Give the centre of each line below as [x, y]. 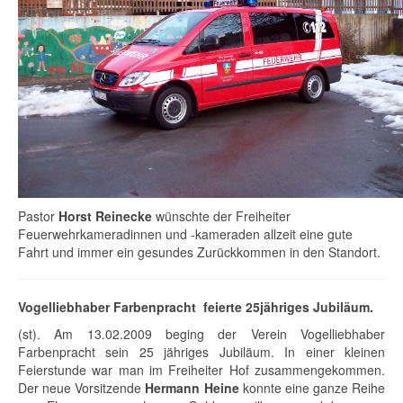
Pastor [38, 216]
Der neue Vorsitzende [82, 388]
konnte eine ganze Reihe [312, 388]
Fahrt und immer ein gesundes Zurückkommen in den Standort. [199, 252]
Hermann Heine [192, 388]
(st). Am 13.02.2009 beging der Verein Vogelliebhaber [201, 334]
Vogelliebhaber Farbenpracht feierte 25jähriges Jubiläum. [196, 307]
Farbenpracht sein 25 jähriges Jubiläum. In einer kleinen [201, 352]
